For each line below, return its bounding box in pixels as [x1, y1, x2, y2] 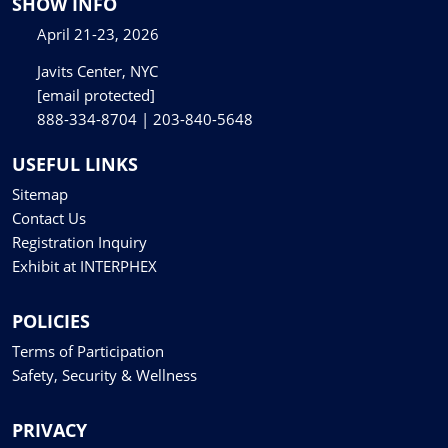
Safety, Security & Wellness [12, 365, 197, 386]
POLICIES [12, 309, 90, 334]
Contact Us [12, 208, 86, 229]
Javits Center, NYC [37, 61, 158, 82]
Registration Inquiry [12, 232, 147, 253]
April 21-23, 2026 [37, 24, 159, 45]
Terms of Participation [12, 341, 164, 362]
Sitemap [12, 184, 68, 205]
